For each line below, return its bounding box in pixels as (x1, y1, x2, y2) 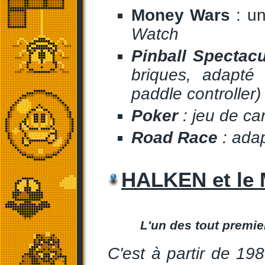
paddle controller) (131, 85, 261, 103)
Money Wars (131, 6, 231, 24)
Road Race (131, 128, 218, 147)
